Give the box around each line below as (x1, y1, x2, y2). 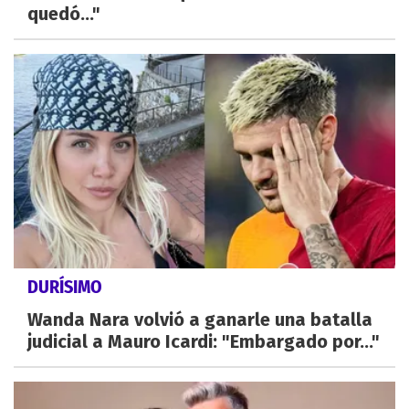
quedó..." (27, 3, 100, 26)
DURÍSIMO (27, 276, 102, 299)
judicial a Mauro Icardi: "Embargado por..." (27, 330, 380, 353)
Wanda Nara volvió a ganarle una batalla (27, 309, 372, 331)
